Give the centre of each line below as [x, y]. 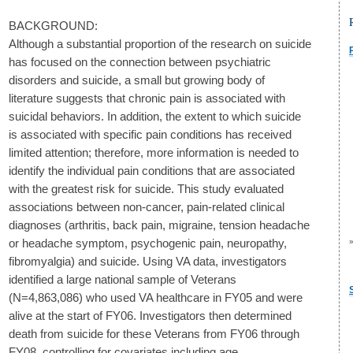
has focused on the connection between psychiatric [140, 62]
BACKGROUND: [53, 26]
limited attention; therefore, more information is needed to [154, 152]
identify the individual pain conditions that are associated [152, 171]
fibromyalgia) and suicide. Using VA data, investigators [148, 261]
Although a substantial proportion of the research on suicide [160, 44]
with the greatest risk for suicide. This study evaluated [146, 189]
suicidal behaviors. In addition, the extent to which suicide [155, 116]
